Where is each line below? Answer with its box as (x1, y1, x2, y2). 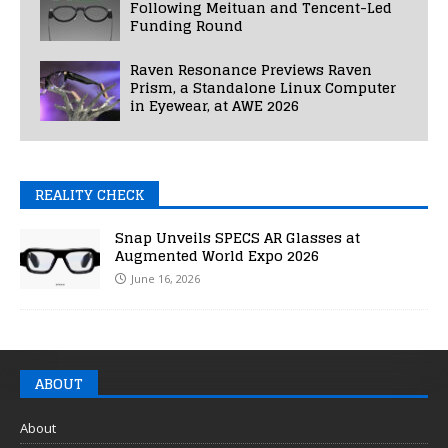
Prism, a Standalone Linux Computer (130, 74, 396, 100)
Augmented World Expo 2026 (115, 242, 319, 268)
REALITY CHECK (35, 181, 144, 207)
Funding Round (130, 12, 243, 38)
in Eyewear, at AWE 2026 (130, 92, 299, 118)
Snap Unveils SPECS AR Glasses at (115, 224, 360, 250)
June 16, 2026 (131, 270, 200, 286)
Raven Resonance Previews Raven (130, 56, 372, 82)
